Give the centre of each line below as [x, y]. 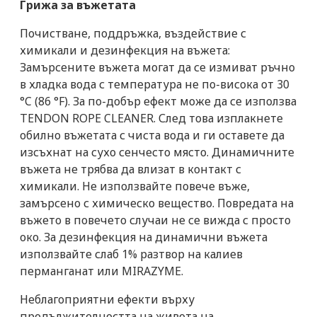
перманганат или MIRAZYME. [102, 271]
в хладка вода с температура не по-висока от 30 [155, 84]
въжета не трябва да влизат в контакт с [131, 169]
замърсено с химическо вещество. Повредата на [157, 203]
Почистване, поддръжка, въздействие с [133, 33]
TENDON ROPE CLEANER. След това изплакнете [151, 118]
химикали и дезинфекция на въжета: [125, 50]
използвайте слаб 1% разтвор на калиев [131, 254]
